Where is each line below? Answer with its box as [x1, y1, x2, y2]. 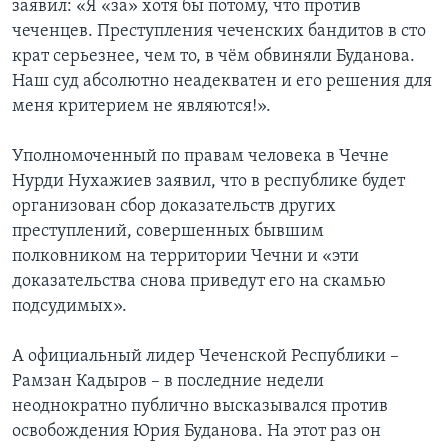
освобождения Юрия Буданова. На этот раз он [12, 421, 381, 441]
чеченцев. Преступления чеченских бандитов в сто [12, 21, 426, 41]
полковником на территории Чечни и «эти [12, 246, 359, 266]
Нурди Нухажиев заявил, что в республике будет [12, 171, 405, 191]
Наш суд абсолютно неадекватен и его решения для [12, 71, 432, 91]
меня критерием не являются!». [12, 96, 271, 116]
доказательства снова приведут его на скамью [12, 271, 386, 291]
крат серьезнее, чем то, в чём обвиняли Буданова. [12, 46, 415, 66]
